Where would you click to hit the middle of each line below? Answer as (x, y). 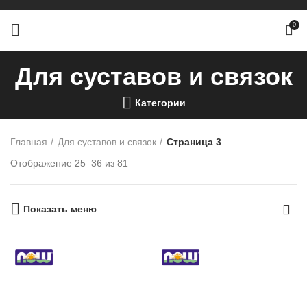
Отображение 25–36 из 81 (69, 163)
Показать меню (60, 209)
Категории (160, 103)
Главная (29, 142)
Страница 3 (194, 142)
